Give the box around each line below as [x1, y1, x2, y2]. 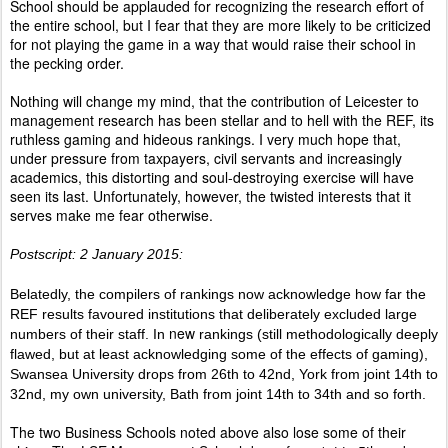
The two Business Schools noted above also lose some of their [10, 422, 406, 442]
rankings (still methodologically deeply [195, 326, 438, 342]
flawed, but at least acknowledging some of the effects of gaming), [10, 346, 432, 362]
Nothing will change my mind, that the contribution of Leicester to [10, 91, 419, 111]
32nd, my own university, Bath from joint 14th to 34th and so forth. [10, 386, 426, 402]
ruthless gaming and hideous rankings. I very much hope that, [10, 129, 401, 149]
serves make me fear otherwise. [10, 205, 213, 225]
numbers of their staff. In [10, 326, 169, 342]
